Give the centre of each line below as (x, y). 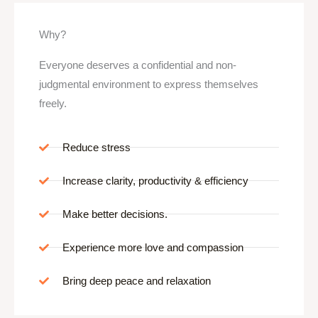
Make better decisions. (115, 214)
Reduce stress (96, 148)
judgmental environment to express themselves (149, 84)
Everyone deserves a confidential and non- (138, 65)
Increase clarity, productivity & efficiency (155, 181)
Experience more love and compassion (153, 248)
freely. (53, 104)
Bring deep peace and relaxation (136, 281)
